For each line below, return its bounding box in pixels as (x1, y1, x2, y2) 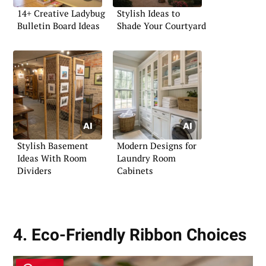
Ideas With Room (17, 152, 87, 164)
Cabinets (117, 164, 153, 176)
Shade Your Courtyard (117, 20, 206, 32)
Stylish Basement (17, 140, 88, 151)
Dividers (17, 164, 52, 176)
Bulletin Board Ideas (17, 20, 100, 32)
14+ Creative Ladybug (17, 7, 105, 20)
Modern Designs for (117, 140, 197, 151)
